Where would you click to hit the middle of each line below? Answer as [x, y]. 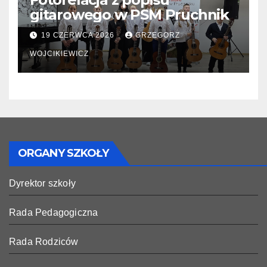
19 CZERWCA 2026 [79, 35]
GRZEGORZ [158, 35]
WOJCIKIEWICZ [59, 54]
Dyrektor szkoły [42, 184]
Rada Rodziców [44, 242]
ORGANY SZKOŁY [63, 153]
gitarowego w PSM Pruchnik [129, 14]
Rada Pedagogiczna [54, 213]
